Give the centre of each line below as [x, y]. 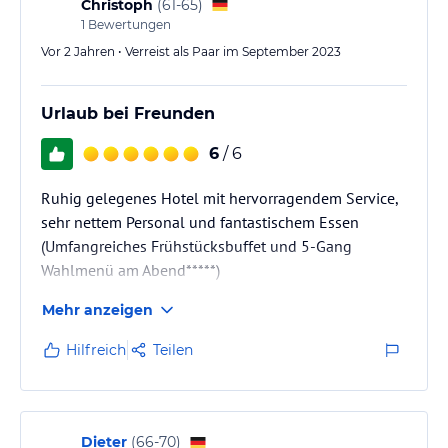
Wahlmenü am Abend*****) [130, 269]
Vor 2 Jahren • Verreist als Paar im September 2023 [191, 51]
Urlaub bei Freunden [128, 113]
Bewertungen [128, 24]
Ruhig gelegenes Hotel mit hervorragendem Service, [219, 197]
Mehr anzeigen [97, 309]
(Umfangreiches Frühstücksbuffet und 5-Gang [196, 245]
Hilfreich [96, 349]
